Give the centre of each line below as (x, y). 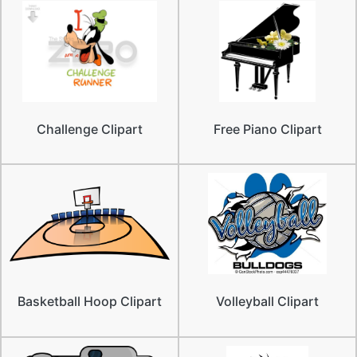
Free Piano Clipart (267, 129)
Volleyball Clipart (267, 302)
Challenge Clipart (90, 129)
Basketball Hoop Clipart (90, 302)
